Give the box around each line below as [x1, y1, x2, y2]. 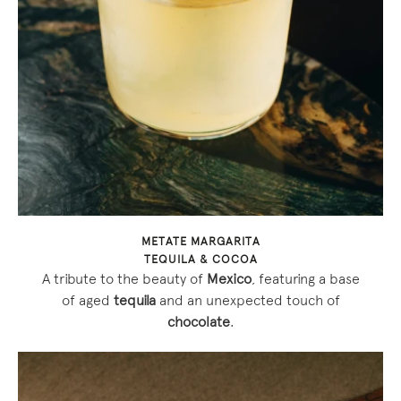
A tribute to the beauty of [41, 273, 207, 286]
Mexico [206, 273, 252, 286]
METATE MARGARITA [141, 236, 260, 248]
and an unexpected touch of [155, 294, 340, 308]
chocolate [166, 316, 230, 329]
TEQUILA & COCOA [143, 254, 258, 266]
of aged [61, 294, 114, 308]
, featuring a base [251, 273, 360, 286]
